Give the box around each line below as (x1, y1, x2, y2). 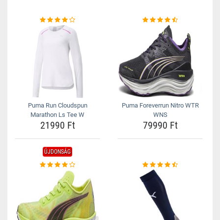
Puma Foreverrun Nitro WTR (121, 102, 199, 109)
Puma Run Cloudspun (27, 102, 87, 109)
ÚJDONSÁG (44, 148, 71, 155)
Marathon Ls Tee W (30, 111, 84, 118)
